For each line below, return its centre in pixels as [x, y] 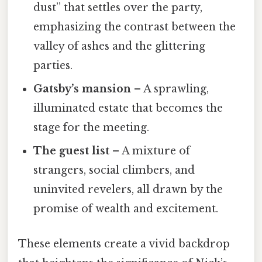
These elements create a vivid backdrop [124, 244]
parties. [53, 66]
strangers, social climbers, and [114, 170]
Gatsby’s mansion [82, 89]
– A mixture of [150, 151]
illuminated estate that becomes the [128, 108]
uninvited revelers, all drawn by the [128, 190]
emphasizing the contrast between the [135, 27]
